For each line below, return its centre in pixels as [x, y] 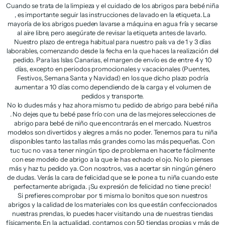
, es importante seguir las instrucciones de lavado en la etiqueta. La [113, 14]
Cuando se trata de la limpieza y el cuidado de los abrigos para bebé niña [113, 5]
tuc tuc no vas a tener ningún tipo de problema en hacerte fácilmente [113, 150]
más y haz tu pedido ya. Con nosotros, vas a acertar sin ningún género [113, 168]
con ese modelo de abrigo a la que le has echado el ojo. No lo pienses [113, 159]
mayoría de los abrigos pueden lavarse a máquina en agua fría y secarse [113, 23]
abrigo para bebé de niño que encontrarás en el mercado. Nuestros [113, 123]
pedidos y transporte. [113, 96]
